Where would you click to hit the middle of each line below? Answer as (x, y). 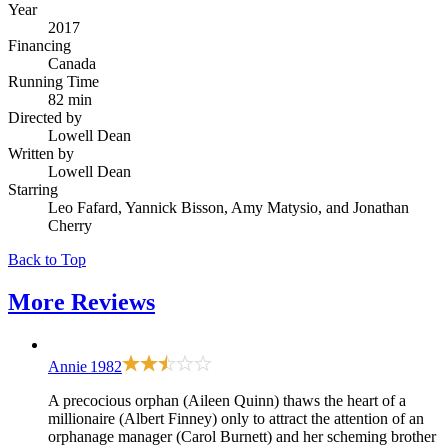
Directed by (45, 117)
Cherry (70, 225)
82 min (70, 99)
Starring (33, 189)
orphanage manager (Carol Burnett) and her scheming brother (242, 436)
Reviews (113, 301)
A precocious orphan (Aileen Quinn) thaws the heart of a (227, 400)
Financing (39, 45)
